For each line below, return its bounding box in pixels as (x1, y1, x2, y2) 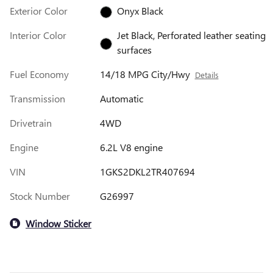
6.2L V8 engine (99, 141, 163, 154)
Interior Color (10, 29, 66, 42)
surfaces (116, 43, 152, 57)
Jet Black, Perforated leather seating (116, 29, 266, 42)
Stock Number (10, 190, 70, 203)
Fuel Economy (10, 68, 69, 81)
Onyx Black (116, 4, 163, 18)
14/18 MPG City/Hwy (99, 68, 190, 81)
